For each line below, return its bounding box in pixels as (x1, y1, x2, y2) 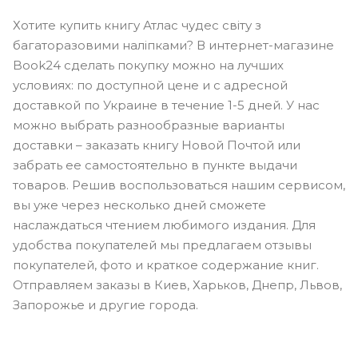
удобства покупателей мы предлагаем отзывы (13, 237, 312, 253)
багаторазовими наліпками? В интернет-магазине (13, 37, 334, 53)
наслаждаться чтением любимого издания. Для (13, 217, 316, 233)
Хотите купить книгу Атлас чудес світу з (13, 17, 261, 33)
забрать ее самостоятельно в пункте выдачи (13, 157, 297, 173)
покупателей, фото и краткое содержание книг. (13, 257, 319, 272)
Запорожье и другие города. (13, 296, 198, 312)
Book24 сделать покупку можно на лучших (13, 57, 284, 73)
